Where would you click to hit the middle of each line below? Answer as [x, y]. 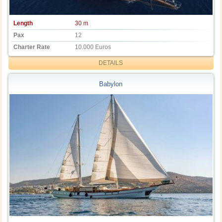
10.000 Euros [93, 47]
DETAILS [111, 63]
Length [23, 23]
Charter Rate [32, 47]
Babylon [111, 84]
